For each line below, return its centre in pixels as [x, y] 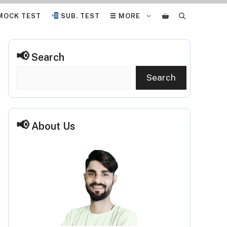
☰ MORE [125, 16]
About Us [53, 126]
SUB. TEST [79, 16]
